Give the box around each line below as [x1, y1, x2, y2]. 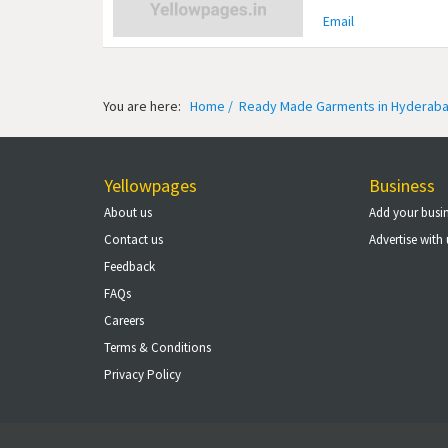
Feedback [103, 258, 155, 275]
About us [103, 204, 152, 221]
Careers [103, 312, 144, 329]
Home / [190, 97, 233, 115]
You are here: [103, 97, 181, 115]
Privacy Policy [103, 366, 181, 383]
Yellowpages [103, 174, 197, 197]
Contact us [103, 231, 163, 248]
